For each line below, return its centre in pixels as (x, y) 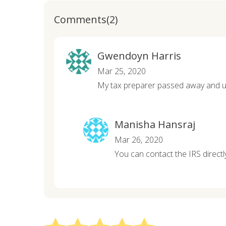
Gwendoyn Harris (139, 56)
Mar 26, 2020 (139, 140)
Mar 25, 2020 (122, 71)
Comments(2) (86, 20)
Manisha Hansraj (155, 125)
